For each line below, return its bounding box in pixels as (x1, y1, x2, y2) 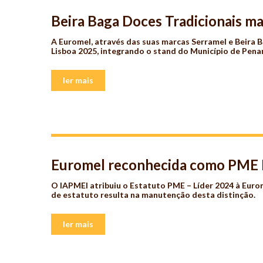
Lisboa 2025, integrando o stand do (51, 45, 188, 56)
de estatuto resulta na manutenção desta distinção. (51, 189, 255, 200)
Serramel (191, 36, 227, 46)
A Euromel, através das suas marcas (51, 36, 190, 46)
